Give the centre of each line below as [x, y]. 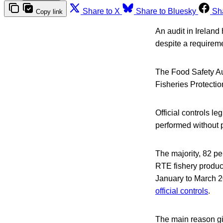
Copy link [49, 11]
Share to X [101, 11]
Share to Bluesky [166, 11]
